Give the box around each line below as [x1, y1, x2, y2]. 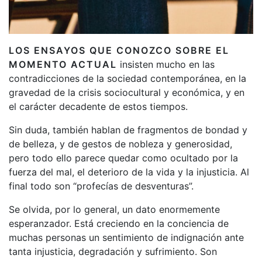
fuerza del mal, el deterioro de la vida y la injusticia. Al [9, 166, 249, 178]
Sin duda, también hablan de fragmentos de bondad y [9, 123, 247, 136]
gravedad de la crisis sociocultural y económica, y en [9, 86, 244, 98]
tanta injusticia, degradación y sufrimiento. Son [9, 245, 217, 257]
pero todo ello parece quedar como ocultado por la [9, 151, 238, 164]
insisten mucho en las [117, 58, 215, 70]
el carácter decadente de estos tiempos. [9, 100, 188, 112]
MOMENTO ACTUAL [9, 58, 117, 70]
